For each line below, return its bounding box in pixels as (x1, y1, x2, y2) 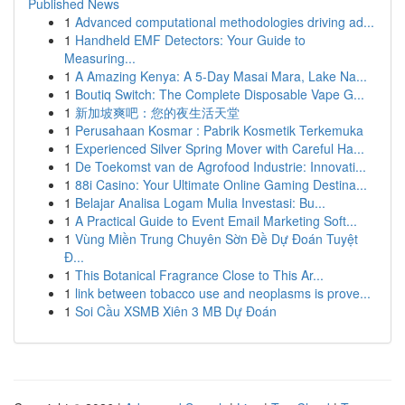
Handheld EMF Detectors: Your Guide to (75, 31, 306, 49)
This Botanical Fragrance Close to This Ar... (75, 266, 324, 284)
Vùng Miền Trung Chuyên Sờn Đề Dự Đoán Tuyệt (75, 230, 358, 248)
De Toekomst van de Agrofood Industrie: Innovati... (75, 157, 366, 175)
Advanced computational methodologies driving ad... (75, 13, 374, 31)
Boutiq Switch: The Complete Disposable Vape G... (75, 85, 364, 103)
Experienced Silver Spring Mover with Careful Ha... (75, 139, 364, 157)
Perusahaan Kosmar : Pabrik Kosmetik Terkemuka (75, 121, 363, 139)
